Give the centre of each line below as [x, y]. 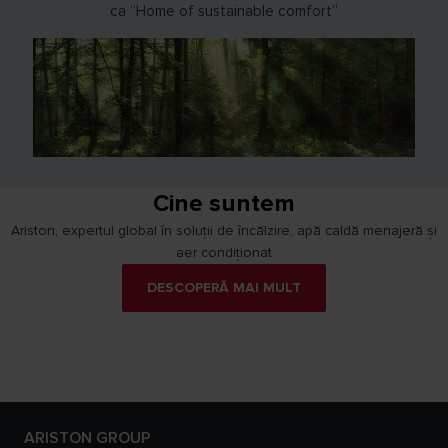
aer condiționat [224, 252]
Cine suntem [224, 203]
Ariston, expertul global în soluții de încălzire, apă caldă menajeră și [224, 230]
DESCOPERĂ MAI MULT [224, 287]
